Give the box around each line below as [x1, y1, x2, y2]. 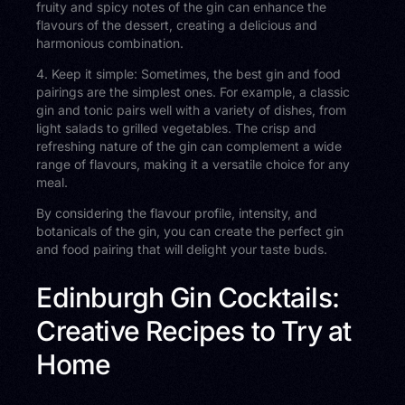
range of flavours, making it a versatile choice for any [36, 155, 351, 172]
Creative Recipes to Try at [36, 314, 352, 347]
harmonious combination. [36, 34, 184, 51]
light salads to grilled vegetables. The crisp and [36, 119, 317, 136]
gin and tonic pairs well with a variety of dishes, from [36, 101, 347, 118]
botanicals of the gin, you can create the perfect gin [36, 222, 344, 239]
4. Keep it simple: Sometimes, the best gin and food [36, 65, 342, 81]
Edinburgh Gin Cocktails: [36, 280, 339, 314]
